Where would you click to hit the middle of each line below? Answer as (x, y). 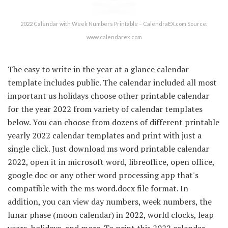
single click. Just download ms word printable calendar (108, 148)
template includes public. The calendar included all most (112, 82)
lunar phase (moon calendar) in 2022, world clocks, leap (111, 215)
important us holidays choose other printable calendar (108, 95)
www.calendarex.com (114, 37)
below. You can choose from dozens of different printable (113, 122)
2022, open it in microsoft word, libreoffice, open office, (111, 162)
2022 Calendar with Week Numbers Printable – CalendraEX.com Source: (114, 23)
